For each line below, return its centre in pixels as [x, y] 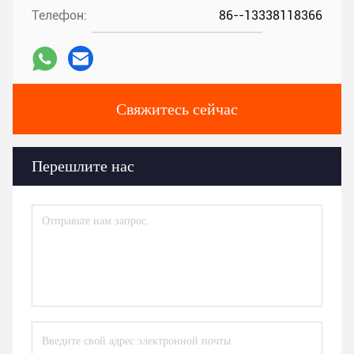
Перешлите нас [83, 166]
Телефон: [59, 16]
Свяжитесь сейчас [177, 109]
